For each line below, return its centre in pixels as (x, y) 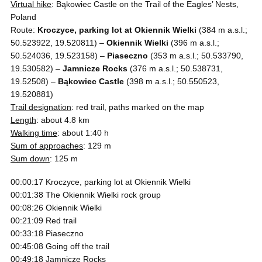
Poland (23, 17)
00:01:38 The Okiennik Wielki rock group (86, 195)
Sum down (30, 158)
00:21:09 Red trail (44, 220)
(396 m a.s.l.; (194, 43)
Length (23, 120)
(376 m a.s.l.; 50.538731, (175, 68)
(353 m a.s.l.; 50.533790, (196, 56)
